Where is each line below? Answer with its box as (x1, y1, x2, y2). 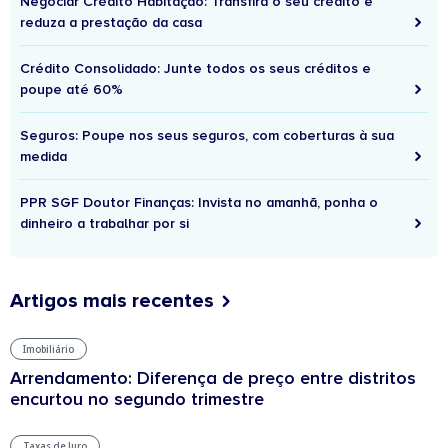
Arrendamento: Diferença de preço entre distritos (10, 366, 416, 389)
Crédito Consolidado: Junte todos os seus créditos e (20, 59, 371, 77)
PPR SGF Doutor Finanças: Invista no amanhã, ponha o (20, 193, 378, 211)
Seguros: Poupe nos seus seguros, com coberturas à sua (20, 126, 394, 144)
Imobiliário (23, 341, 74, 356)
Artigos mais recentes (10, 288, 214, 313)
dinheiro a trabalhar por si (20, 214, 189, 232)
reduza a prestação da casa (20, 13, 202, 31)
